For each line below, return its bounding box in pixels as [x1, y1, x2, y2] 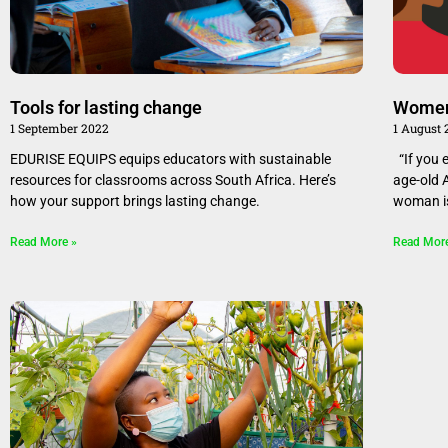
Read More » [10, 234, 77, 249]
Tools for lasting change [10, 96, 206, 118]
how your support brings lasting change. [10, 192, 269, 209]
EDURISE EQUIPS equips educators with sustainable [10, 150, 331, 167]
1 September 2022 [10, 119, 109, 136]
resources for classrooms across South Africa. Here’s [10, 171, 336, 188]
